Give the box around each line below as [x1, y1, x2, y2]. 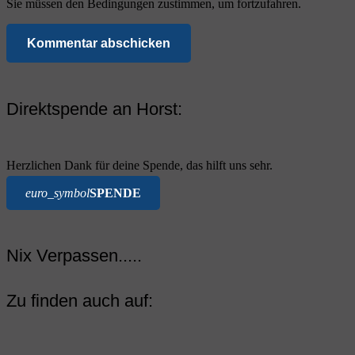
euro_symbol [25, 186, 90, 200]
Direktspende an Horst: [6, 99, 182, 120]
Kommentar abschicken [27, 36, 170, 51]
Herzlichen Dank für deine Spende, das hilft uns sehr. [6, 158, 273, 173]
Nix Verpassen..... [6, 245, 142, 265]
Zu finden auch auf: [6, 290, 153, 311]
